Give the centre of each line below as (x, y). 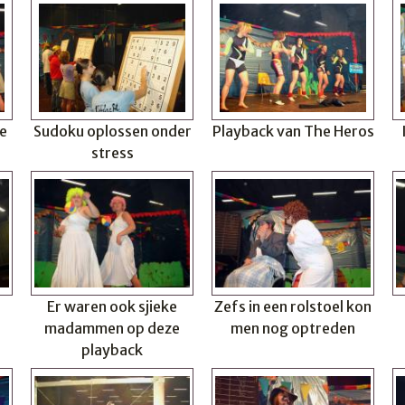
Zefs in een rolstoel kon (293, 306)
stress (112, 153)
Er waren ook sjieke (112, 306)
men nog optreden (293, 328)
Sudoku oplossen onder (112, 131)
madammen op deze (112, 328)
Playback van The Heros (293, 131)
